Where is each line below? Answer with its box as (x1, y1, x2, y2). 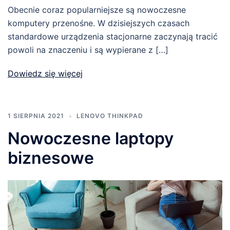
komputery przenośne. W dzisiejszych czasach (8, 17, 189, 28)
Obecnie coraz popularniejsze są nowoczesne (8, 4, 186, 15)
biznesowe (8, 147, 94, 168)
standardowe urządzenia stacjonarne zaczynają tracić (8, 31, 218, 42)
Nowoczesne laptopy (8, 128, 174, 148)
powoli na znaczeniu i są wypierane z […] (8, 44, 168, 55)
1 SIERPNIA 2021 (8, 111, 64, 120)
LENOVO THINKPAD (76, 111, 143, 120)
